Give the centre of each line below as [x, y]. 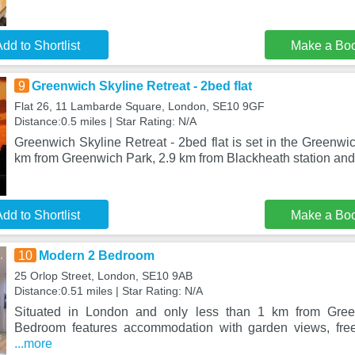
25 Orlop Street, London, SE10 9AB [103, 276]
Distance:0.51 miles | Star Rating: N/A [108, 291]
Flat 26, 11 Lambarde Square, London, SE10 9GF [139, 106]
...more [33, 344]
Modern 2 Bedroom [96, 256]
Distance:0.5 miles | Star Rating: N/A [105, 121]
